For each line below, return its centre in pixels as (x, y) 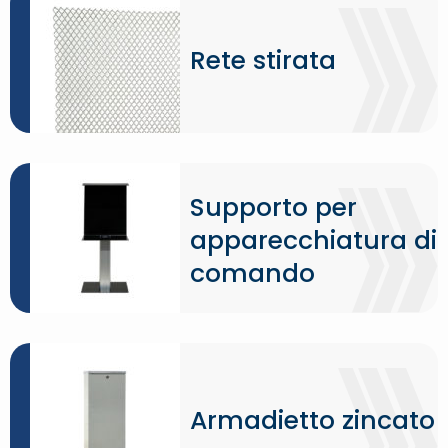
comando (252, 273)
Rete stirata (263, 60)
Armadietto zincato (312, 420)
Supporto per (273, 207)
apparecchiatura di (313, 240)
